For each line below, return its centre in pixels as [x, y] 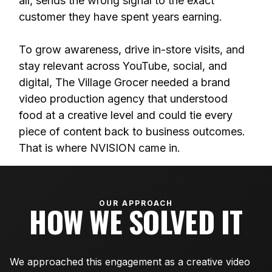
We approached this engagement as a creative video [130, 262]
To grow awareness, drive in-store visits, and [132, 49]
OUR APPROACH [136, 203]
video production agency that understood [123, 99]
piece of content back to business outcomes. [132, 131]
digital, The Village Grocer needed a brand [124, 82]
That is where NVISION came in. [100, 148]
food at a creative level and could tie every [126, 115]
